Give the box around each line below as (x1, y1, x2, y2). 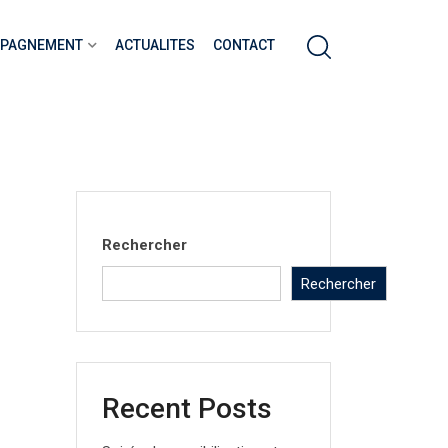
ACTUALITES (115, 37, 195, 53)
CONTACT (213, 37, 275, 53)
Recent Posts (102, 392, 272, 426)
